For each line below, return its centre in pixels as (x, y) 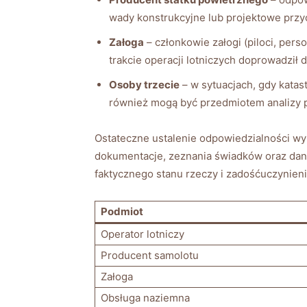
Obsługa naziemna (145, 297)
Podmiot (122, 211)
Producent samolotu (150, 255)
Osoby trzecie (144, 84)
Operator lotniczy (143, 234)
